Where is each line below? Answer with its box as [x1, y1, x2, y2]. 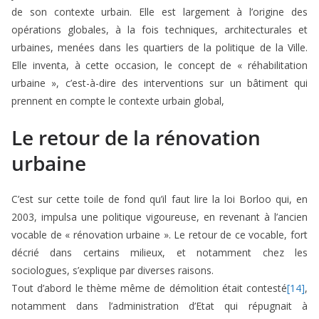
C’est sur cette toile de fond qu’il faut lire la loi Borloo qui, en [11, 192, 308, 206]
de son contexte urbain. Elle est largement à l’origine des [11, 5, 308, 19]
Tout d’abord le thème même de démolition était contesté [11, 281, 287, 296]
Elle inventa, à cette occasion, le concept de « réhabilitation [11, 58, 308, 73]
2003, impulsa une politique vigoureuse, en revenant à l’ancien [11, 210, 308, 224]
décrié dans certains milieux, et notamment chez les [11, 246, 308, 260]
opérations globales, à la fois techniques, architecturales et [11, 23, 308, 37]
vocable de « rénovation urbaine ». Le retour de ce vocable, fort [11, 228, 308, 242]
